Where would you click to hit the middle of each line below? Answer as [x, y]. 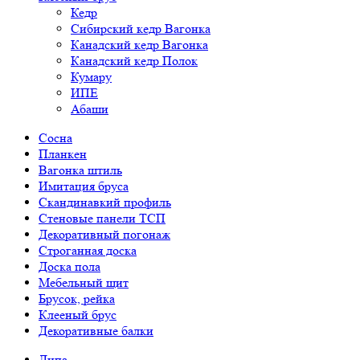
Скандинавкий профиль [105, 202]
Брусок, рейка [77, 299]
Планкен [63, 154]
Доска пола [70, 266]
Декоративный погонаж [104, 234]
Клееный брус [78, 315]
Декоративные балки [96, 331]
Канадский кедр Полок [134, 61]
